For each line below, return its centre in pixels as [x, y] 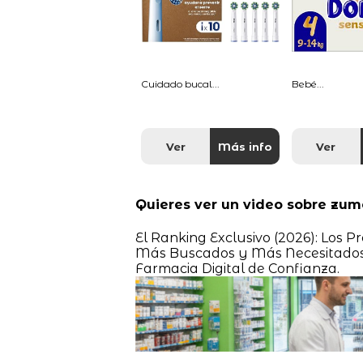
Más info [245, 147]
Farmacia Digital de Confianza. [237, 268]
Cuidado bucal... [181, 84]
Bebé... [307, 84]
